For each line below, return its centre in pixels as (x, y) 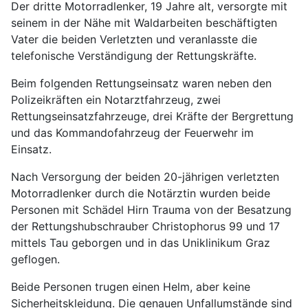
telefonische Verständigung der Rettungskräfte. (135, 56)
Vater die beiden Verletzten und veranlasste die (134, 39)
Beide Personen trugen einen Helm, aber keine (131, 287)
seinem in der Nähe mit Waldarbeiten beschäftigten (144, 23)
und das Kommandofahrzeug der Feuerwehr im (132, 133)
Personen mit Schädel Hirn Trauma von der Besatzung (151, 210)
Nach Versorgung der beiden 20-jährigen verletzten (145, 177)
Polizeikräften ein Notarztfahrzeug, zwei (116, 100)
